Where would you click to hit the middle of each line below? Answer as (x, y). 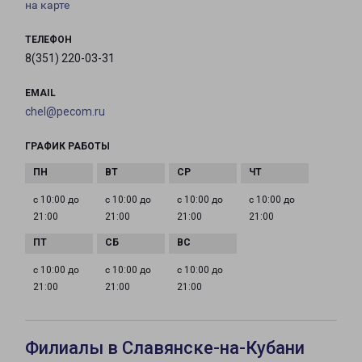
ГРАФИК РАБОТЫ (67, 147)
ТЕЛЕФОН (48, 40)
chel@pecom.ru (65, 112)
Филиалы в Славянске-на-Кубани (165, 348)
